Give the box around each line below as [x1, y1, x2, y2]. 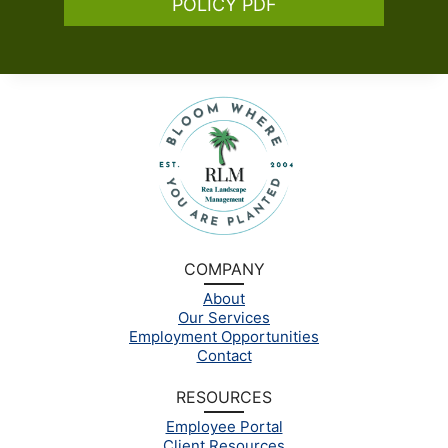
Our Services [178, 308, 270, 328]
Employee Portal [165, 417, 283, 437]
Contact [196, 346, 252, 366]
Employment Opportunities [129, 327, 319, 347]
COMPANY [183, 259, 265, 280]
